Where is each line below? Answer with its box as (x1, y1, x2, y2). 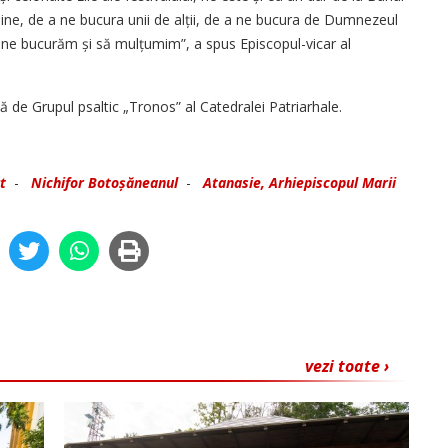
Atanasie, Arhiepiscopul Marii (203, 173, 396, 193)
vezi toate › (305, 355, 389, 378)
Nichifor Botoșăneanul (31, 173, 178, 193)
